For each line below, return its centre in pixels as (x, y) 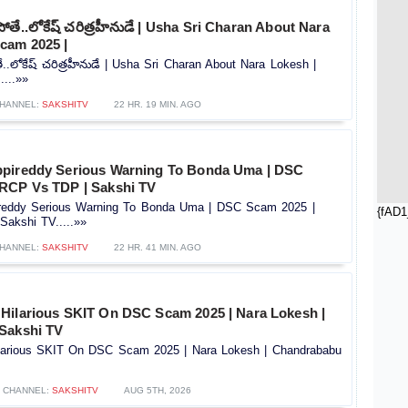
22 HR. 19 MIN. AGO (158, 104)
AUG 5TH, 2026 (158, 390)
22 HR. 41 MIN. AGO (158, 247)
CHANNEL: (27, 390)
